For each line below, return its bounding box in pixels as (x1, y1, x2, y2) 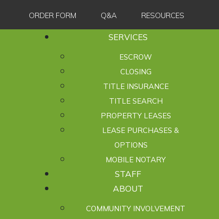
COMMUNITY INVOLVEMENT (86, 204, 185, 213)
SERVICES (108, 32, 148, 42)
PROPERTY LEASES (100, 111, 171, 120)
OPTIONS (114, 140, 148, 150)
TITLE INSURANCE (103, 82, 169, 91)
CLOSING (120, 67, 152, 76)
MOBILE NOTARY (106, 155, 166, 164)
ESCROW (119, 52, 152, 62)
